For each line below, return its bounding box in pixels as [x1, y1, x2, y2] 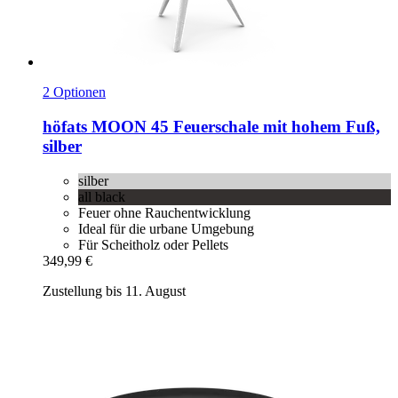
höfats [43, 117, 87, 137]
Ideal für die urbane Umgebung [78, 220, 254, 236]
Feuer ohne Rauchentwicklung [78, 204, 251, 220]
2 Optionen [43, 84, 106, 100]
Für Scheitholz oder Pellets [78, 236, 228, 252]
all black [78, 188, 125, 204]
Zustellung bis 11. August [43, 283, 186, 298]
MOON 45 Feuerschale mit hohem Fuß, [87, 117, 380, 137]
